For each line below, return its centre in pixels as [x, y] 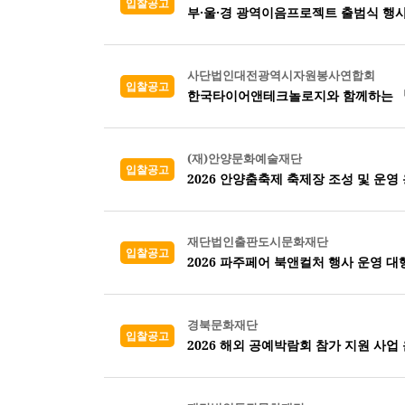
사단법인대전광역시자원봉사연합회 [281, 75]
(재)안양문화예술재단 [245, 158]
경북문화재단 [222, 325]
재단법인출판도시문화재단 [258, 241]
